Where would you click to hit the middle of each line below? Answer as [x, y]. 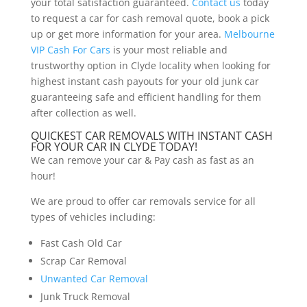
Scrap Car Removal [83, 261]
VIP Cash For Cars [70, 50]
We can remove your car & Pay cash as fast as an [142, 160]
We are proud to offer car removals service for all [143, 201]
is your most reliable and [169, 50]
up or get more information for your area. [127, 34]
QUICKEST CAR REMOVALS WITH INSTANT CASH [151, 136]
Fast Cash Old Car [81, 243]
